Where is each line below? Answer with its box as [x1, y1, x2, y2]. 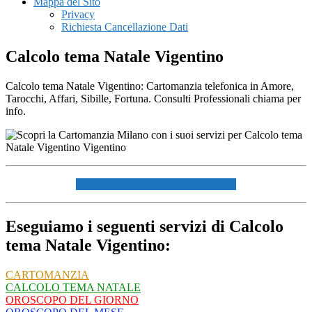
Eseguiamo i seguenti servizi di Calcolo [6, 217, 283, 235]
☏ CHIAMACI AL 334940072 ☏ [76, 178, 236, 190]
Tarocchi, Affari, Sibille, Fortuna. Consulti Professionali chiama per [6, 92, 301, 104]
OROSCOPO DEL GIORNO [6, 293, 139, 306]
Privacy [61, 8, 95, 20]
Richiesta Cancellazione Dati [61, 21, 188, 33]
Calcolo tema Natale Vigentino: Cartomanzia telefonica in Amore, [6, 79, 294, 92]
